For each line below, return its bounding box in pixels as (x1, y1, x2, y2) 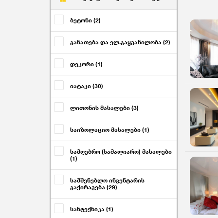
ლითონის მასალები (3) (70, 104, 139, 111)
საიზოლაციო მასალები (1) (70, 126, 149, 133)
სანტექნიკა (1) (70, 205, 113, 213)
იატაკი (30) (70, 82, 103, 90)
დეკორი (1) (70, 60, 103, 68)
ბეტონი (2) (70, 17, 101, 24)
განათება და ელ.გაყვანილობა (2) (70, 38, 170, 46)
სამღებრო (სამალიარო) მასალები (70, 148, 172, 155)
